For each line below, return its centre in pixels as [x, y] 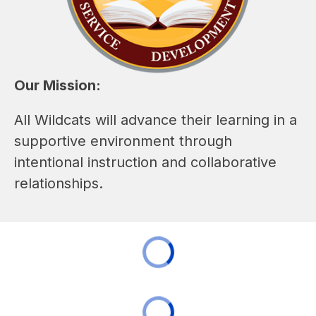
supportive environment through [123, 141]
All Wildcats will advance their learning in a [156, 120]
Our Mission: [57, 85]
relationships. [59, 183]
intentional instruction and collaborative [145, 162]
